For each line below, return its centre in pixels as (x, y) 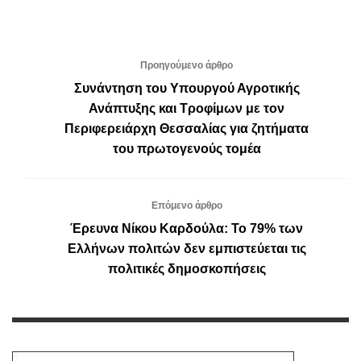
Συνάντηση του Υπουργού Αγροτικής (187, 88)
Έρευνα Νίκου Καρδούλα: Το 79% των (187, 228)
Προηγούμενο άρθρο (187, 65)
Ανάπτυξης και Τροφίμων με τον (187, 108)
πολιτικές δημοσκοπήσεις (187, 268)
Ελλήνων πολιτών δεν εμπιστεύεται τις (187, 248)
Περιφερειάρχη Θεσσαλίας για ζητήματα (187, 128)
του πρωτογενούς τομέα (187, 148)
